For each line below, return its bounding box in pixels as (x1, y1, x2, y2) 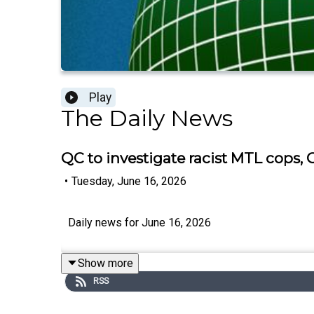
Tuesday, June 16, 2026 (71, 174, 186, 188)
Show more (78, 256, 133, 270)
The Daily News (61, 104, 233, 132)
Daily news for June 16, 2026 (68, 215, 211, 229)
